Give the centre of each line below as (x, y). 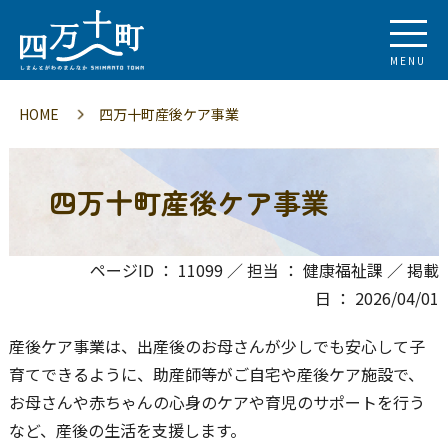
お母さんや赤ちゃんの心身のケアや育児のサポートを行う (216, 402)
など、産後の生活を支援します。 (127, 430)
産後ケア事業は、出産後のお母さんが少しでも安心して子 (216, 346)
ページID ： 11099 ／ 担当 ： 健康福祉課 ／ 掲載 (265, 270)
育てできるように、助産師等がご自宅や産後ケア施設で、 (216, 374)
